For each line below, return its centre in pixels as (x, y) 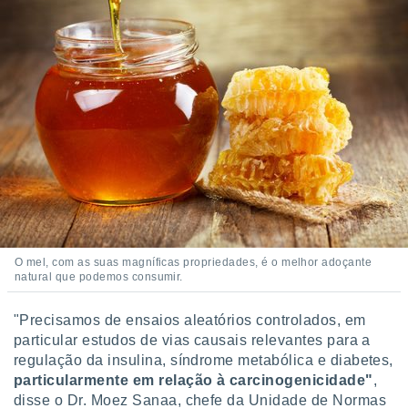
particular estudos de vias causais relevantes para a (192, 340)
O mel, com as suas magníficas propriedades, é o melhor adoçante (194, 262)
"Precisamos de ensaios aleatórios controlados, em (190, 320)
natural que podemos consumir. (99, 277)
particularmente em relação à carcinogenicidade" (194, 380)
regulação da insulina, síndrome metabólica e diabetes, (204, 360)
